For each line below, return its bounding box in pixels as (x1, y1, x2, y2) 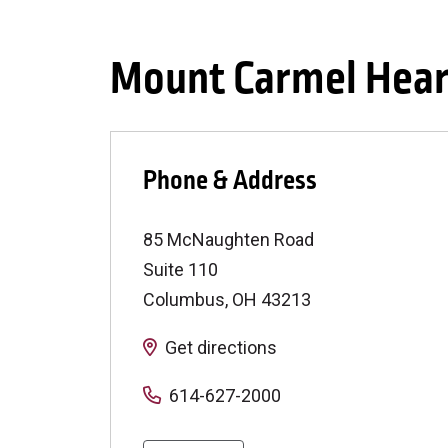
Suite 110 (143, 259, 218, 281)
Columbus (143, 289, 225, 311)
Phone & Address (143, 162, 317, 200)
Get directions (165, 337, 277, 359)
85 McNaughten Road (143, 229, 314, 251)
